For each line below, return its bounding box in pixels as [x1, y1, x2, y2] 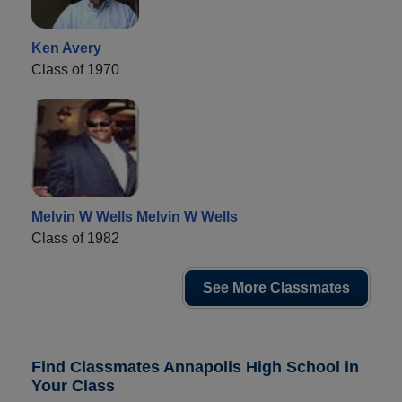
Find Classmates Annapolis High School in [31, 357, 359, 376]
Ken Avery [31, 39, 101, 56]
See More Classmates [203, 279, 350, 295]
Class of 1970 [31, 61, 119, 77]
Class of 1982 [31, 230, 119, 246]
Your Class [31, 376, 115, 395]
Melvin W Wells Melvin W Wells [31, 208, 238, 224]
